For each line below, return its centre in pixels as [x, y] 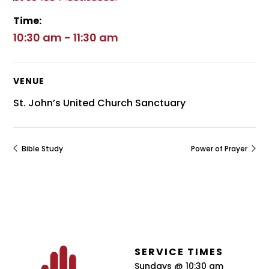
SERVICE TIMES [179, 252]
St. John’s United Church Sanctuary [100, 103]
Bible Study [42, 148]
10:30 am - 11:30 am [66, 38]
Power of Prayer [220, 148]
